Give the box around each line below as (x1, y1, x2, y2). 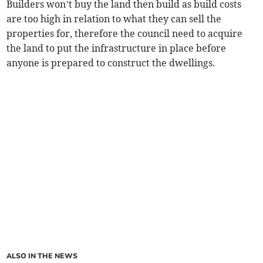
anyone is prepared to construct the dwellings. (6, 57, 215, 69)
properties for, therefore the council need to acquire (6, 28, 243, 40)
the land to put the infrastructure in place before (6, 42, 227, 55)
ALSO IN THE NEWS (6, 251, 78, 261)
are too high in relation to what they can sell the (6, 13, 222, 25)
